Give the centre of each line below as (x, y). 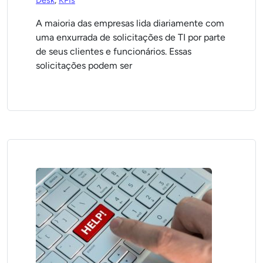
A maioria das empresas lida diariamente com (130, 23)
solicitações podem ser (84, 65)
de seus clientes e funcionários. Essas (114, 51)
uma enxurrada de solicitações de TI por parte (131, 37)
